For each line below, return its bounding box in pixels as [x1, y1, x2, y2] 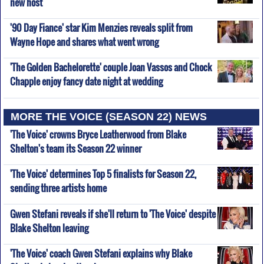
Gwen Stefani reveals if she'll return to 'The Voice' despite [9, 206, 216, 221]
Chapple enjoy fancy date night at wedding [9, 74, 163, 85]
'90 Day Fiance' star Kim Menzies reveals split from [9, 20, 193, 35]
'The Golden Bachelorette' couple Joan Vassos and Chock [9, 60, 212, 75]
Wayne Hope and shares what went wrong [9, 34, 159, 45]
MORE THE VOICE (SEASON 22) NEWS [11, 111, 207, 123]
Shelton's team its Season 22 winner [9, 141, 141, 151]
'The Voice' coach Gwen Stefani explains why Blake [9, 246, 192, 261]
